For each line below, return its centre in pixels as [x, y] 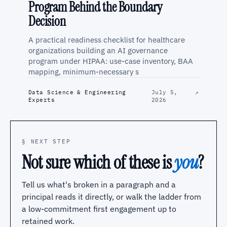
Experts [42, 100]
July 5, [164, 92]
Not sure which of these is [98, 162]
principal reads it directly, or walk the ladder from [111, 196]
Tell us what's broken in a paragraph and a [99, 184]
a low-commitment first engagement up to [99, 209]
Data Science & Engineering [77, 92]
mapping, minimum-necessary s [84, 71]
